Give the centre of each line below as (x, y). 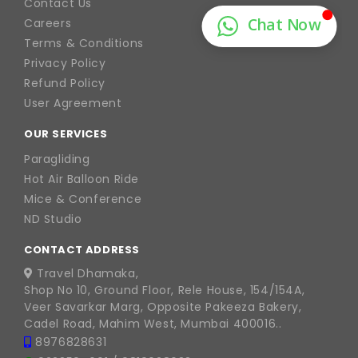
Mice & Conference (83, 199)
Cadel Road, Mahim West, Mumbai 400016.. (153, 324)
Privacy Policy (65, 63)
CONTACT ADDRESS (82, 250)
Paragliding (57, 159)
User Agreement (73, 103)
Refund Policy (65, 83)
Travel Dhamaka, (86, 273)
